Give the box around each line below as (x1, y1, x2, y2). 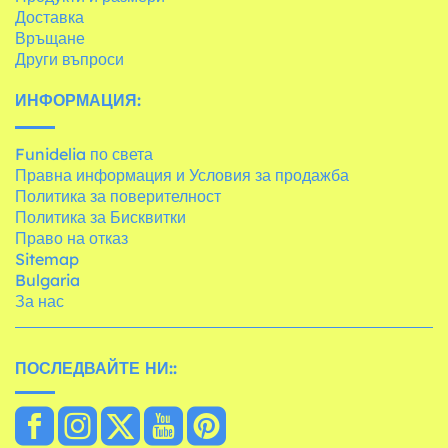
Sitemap (15, 248, 79, 269)
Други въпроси (15, 48, 124, 69)
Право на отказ (15, 227, 128, 248)
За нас (15, 290, 64, 311)
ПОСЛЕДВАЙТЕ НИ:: (15, 357, 177, 378)
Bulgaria (15, 269, 80, 290)
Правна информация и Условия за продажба (15, 164, 349, 185)
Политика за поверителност (15, 185, 221, 206)
